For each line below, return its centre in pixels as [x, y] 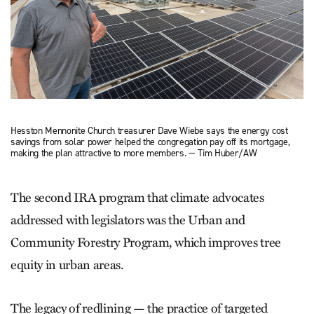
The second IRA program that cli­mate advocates [137, 197]
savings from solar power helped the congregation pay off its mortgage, [150, 142]
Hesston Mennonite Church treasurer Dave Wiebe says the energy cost [149, 131]
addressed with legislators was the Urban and [128, 220]
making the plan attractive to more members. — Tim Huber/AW [134, 153]
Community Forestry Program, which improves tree [146, 242]
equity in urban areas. [67, 265]
